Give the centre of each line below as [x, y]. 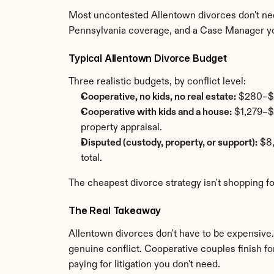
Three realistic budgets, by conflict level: [157, 82]
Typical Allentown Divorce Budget [148, 58]
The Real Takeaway [115, 210]
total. [91, 158]
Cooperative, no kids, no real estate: [158, 97]
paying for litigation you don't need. [144, 265]
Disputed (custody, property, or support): [169, 143]
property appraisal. [121, 128]
